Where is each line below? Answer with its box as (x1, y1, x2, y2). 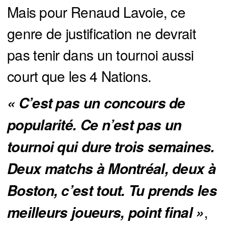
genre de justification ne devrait (7, 23, 196, 44)
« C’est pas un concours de (7, 93, 185, 113)
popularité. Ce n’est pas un (7, 115, 182, 135)
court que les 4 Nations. (7, 66, 152, 87)
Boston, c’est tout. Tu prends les (7, 180, 217, 201)
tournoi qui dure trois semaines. (7, 136, 215, 157)
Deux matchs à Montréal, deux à (7, 158, 216, 179)
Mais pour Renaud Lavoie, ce (7, 2, 186, 22)
